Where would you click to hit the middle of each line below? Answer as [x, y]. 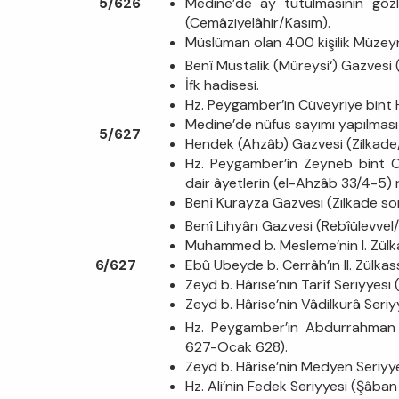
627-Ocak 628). [236, 346]
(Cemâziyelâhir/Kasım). [258, 22]
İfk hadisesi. [222, 85]
